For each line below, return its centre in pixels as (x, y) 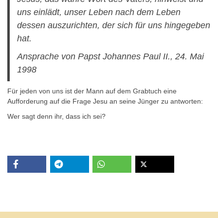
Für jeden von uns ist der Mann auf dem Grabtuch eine (92, 91)
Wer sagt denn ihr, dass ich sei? (56, 117)
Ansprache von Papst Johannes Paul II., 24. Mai (110, 57)
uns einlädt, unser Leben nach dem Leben (99, 12)
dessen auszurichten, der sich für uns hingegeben (114, 26)
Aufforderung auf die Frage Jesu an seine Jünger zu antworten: (105, 101)
